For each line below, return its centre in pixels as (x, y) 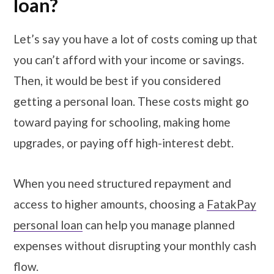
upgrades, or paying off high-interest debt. (125, 143)
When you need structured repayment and (122, 183)
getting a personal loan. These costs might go (131, 102)
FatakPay (231, 204)
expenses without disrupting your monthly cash (135, 245)
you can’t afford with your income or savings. (129, 60)
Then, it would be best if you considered (117, 81)
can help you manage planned (159, 224)
